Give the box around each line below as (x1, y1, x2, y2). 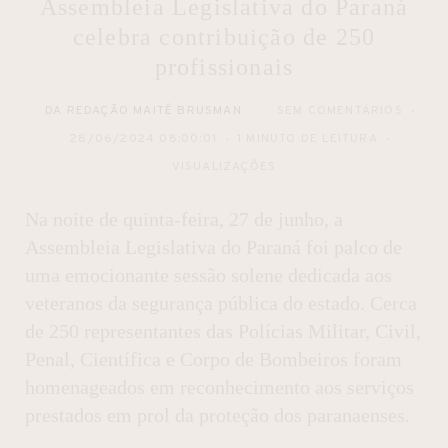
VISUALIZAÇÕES (171, 159, 277, 175)
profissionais (154, 54, 294, 80)
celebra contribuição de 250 (72, 24, 376, 50)
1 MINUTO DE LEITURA (237, 131, 378, 147)
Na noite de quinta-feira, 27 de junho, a (25, 208, 343, 231)
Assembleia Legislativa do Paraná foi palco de (25, 236, 402, 259)
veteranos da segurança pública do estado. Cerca (25, 292, 417, 315)
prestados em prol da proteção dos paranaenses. (25, 404, 410, 427)
